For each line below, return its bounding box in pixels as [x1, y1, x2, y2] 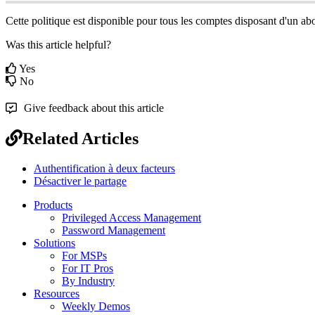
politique [32, 15, 70, 27]
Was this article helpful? [6, 39, 111, 51]
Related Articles [22, 129, 139, 148]
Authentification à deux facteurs [34, 162, 175, 174]
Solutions [34, 236, 75, 249]
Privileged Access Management [62, 211, 201, 224]
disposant [235, 15, 276, 27]
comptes [195, 15, 232, 27]
